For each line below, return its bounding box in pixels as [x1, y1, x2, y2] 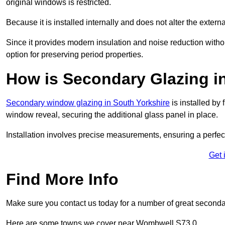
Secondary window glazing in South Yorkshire [6, 98, 170, 107]
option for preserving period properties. [6, 50, 143, 59]
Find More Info [6, 170, 119, 189]
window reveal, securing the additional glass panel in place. [6, 110, 220, 120]
